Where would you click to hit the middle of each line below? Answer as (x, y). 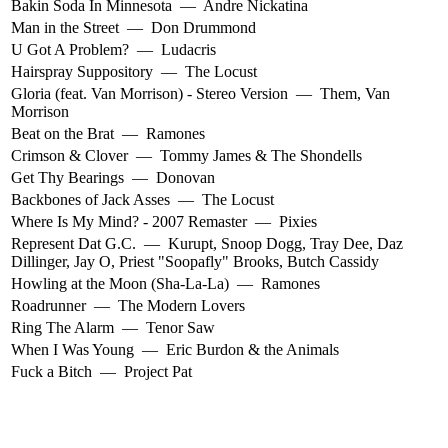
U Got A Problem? (70, 50)
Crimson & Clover (69, 156)
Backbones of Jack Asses (90, 200)
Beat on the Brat (62, 134)
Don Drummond (203, 28)
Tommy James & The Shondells (261, 156)
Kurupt (190, 244)
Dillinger (38, 262)
